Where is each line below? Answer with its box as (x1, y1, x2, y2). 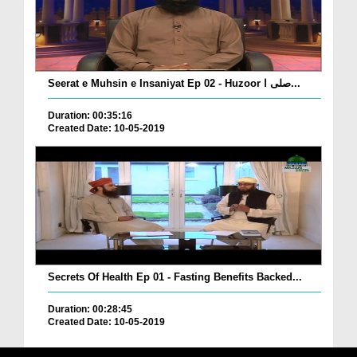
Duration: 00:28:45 (48, 304, 132, 316)
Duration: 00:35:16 (48, 110, 132, 122)
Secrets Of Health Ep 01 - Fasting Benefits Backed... (48, 271, 302, 284)
